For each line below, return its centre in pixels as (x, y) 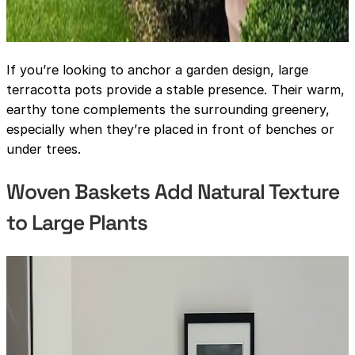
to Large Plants (77, 223)
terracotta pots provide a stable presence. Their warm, (176, 90)
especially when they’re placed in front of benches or (170, 130)
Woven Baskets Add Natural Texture (173, 192)
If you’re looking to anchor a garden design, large (157, 70)
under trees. (44, 149)
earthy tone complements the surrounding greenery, (168, 110)
